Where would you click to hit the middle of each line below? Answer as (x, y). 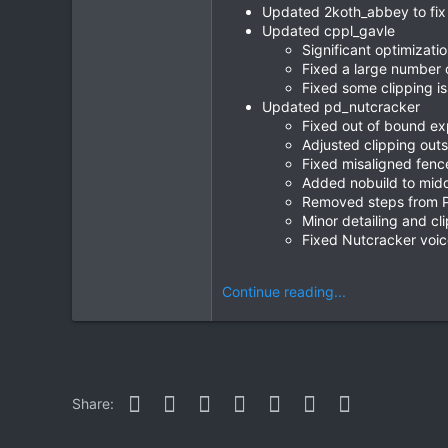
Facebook (176, 401)
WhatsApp (317, 401)
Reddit (235, 401)
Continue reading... (284, 292)
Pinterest (277, 401)
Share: (93, 404)
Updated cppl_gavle (328, 31)
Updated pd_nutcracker (341, 107)
